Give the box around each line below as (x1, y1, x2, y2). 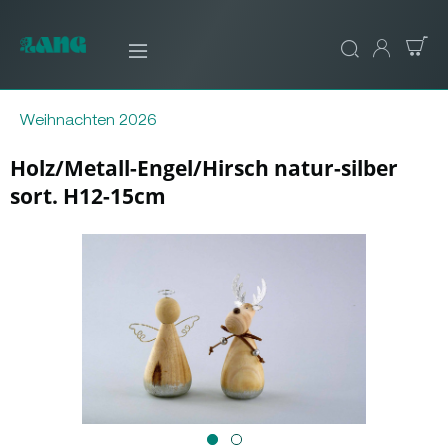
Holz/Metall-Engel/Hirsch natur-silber (10, 154, 398, 182)
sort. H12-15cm (10, 182, 166, 210)
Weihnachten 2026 (20, 115, 157, 129)
